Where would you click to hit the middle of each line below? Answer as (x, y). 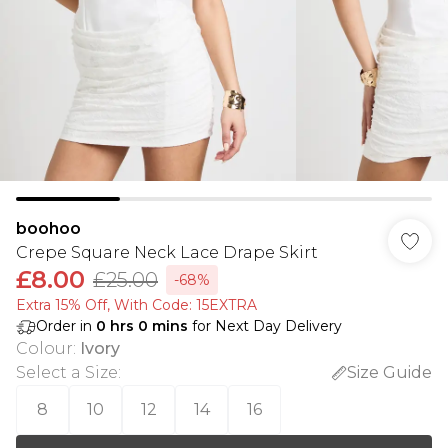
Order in (66, 326)
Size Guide (389, 372)
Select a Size (67, 372)
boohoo (48, 228)
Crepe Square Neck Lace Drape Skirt (167, 252)
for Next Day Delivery (265, 326)
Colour (44, 348)
